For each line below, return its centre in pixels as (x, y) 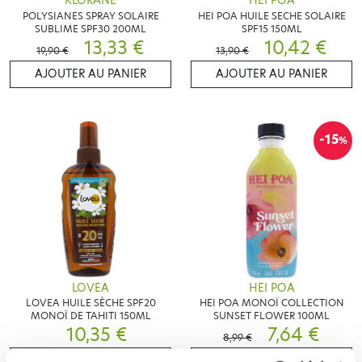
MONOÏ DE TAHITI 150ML (90, 316)
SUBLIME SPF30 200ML (90, 28)
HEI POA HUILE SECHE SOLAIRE (271, 15)
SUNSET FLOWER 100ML (271, 316)
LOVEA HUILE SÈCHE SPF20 (90, 303)
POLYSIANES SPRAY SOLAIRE (90, 15)
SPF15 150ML (271, 28)
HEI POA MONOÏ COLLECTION (271, 303)
